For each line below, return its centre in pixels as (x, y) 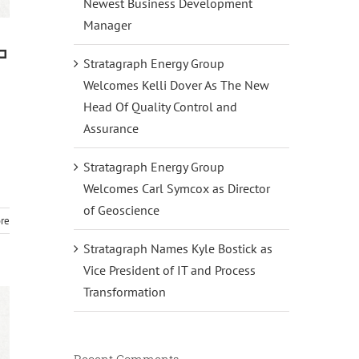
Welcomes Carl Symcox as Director (176, 189)
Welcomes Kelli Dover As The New (176, 85)
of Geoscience (121, 210)
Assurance (111, 129)
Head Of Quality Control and (160, 107)
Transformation (124, 292)
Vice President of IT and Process (169, 270)
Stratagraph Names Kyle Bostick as (177, 249)
